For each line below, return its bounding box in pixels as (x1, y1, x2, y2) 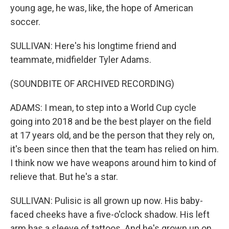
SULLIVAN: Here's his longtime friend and (10, 40, 176, 51)
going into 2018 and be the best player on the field (10, 116, 211, 127)
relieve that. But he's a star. (10, 171, 118, 182)
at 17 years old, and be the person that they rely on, (10, 130, 214, 141)
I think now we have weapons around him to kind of (10, 157, 217, 168)
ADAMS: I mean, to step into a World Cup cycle (10, 102, 196, 113)
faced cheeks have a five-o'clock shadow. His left (10, 209, 210, 220)
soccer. (10, 16, 40, 27)
